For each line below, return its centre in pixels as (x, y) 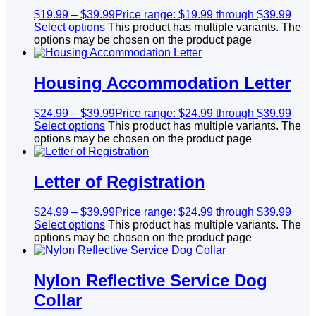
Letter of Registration (120, 182)
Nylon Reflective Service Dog (151, 280)
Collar (58, 300)
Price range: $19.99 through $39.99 (203, 15)
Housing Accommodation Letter (162, 83)
